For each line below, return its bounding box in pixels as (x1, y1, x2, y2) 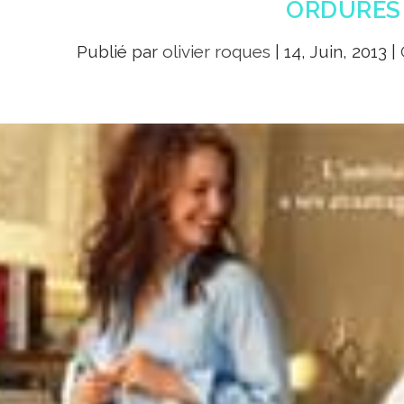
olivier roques (162, 41, 271, 61)
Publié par (77, 41, 163, 61)
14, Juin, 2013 (284, 41, 388, 61)
